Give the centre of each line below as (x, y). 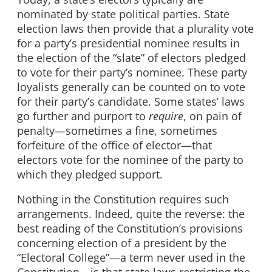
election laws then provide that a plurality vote (135, 28)
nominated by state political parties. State (123, 14)
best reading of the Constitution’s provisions (130, 229)
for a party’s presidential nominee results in (128, 43)
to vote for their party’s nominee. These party (132, 72)
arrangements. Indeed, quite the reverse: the (131, 214)
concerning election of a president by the (122, 243)
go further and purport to (83, 116)
